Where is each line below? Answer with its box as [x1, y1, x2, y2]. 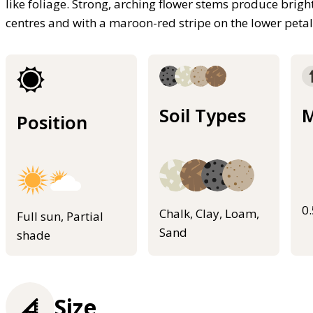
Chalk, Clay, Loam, [159, 205, 259, 222]
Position [17, 110, 87, 135]
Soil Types [159, 103, 246, 128]
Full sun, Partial [17, 208, 103, 224]
